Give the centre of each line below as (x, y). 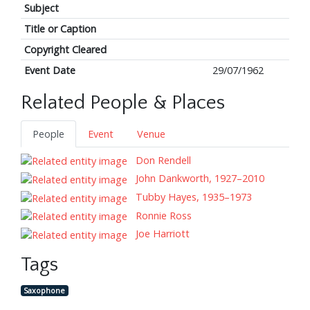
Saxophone (45, 290)
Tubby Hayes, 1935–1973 (192, 197)
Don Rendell (162, 160)
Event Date (49, 70)
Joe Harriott (161, 234)
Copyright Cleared (65, 49)
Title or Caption (60, 28)
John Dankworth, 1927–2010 (199, 179)
